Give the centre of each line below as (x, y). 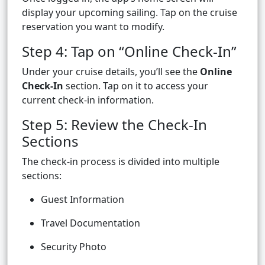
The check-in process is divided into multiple (121, 162)
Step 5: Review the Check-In (114, 125)
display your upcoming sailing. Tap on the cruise (130, 13)
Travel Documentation (91, 223)
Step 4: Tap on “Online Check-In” (129, 51)
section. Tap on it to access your (136, 86)
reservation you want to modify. (93, 27)
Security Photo (74, 247)
